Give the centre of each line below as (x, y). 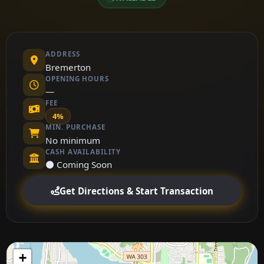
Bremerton (68, 67)
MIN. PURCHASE (75, 127)
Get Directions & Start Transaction (136, 191)
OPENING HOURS (77, 78)
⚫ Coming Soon (79, 165)
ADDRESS (63, 54)
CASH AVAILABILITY (83, 151)
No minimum (73, 140)
